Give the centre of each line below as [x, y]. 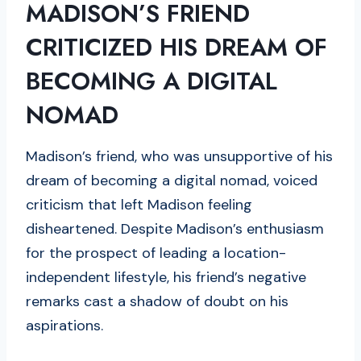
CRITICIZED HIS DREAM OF [176, 47]
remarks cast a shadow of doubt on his [157, 301]
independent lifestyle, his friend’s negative [166, 277]
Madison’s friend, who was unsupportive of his [179, 156]
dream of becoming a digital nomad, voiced [172, 180]
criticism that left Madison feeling [139, 204]
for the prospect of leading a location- [156, 253]
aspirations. [64, 325]
